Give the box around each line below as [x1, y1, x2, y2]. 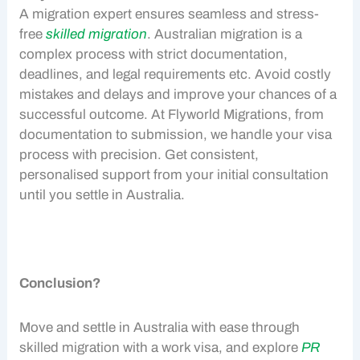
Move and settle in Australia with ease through [19, 319, 301, 335]
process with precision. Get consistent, [19, 147, 260, 163]
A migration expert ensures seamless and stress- [19, 6, 320, 22]
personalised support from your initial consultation [19, 167, 329, 183]
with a [120, 339, 162, 355]
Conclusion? [19, 275, 101, 291]
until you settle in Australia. [19, 187, 189, 203]
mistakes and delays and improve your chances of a [19, 87, 337, 103]
